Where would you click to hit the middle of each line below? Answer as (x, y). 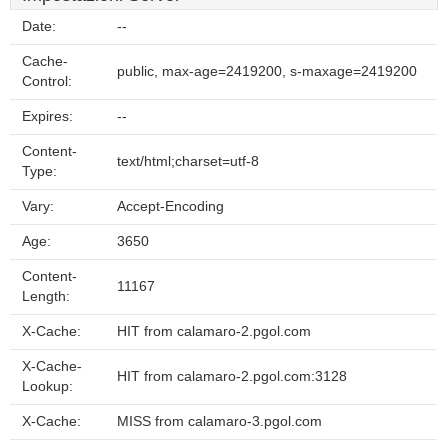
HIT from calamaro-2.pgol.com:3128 (232, 376)
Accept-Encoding (170, 206)
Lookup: (47, 386)
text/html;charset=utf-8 (188, 161)
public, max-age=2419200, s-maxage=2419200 (267, 71)
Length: (46, 296)
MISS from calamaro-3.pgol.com (219, 421)
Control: (47, 81)
